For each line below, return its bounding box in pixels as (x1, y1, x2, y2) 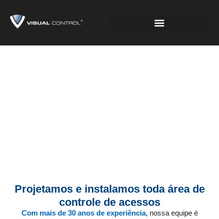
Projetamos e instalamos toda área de (14, 183, 205, 195)
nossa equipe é (147, 209, 198, 217)
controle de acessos (59, 196, 160, 208)
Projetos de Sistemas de (48, 106, 171, 118)
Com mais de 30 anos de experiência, (21, 209, 148, 217)
